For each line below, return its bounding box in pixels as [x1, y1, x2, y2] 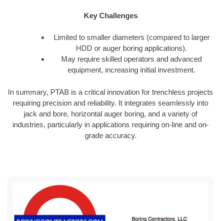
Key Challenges [83, 11, 138, 20]
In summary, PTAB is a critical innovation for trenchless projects [8, 87, 213, 96]
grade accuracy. [84, 131, 137, 140]
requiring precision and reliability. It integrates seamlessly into [13, 98, 208, 107]
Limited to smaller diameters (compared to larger [53, 33, 210, 42]
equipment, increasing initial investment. [68, 66, 195, 74]
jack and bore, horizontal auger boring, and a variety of [24, 109, 197, 118]
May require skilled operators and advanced [61, 55, 202, 64]
